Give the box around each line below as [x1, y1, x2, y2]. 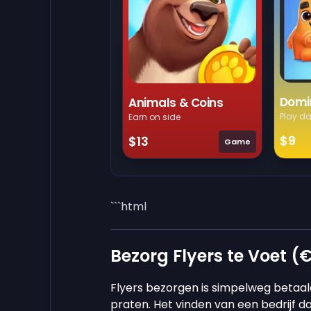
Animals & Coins [128, 94, 224, 111]
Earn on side [128, 110, 180, 123]
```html [110, 198, 146, 215]
